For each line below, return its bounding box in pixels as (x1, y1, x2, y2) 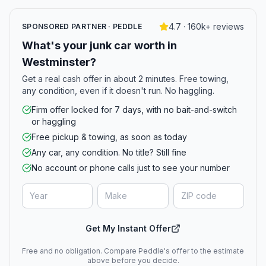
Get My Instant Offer (85, 223, 171, 233)
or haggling (31, 116, 76, 126)
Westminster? (22, 56, 96, 68)
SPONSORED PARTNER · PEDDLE (22, 22, 142, 31)
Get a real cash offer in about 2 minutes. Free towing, (22, 74, 229, 84)
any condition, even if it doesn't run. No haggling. (22, 85, 214, 96)
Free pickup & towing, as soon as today (31, 132, 187, 142)
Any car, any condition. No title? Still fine (31, 147, 186, 157)
